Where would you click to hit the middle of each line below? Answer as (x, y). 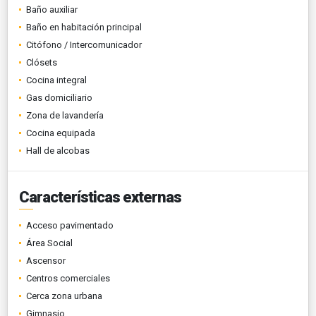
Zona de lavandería (65, 115)
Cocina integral (56, 80)
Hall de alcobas (58, 150)
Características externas (100, 197)
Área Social (49, 243)
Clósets (42, 62)
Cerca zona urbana (64, 296)
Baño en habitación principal (84, 27)
